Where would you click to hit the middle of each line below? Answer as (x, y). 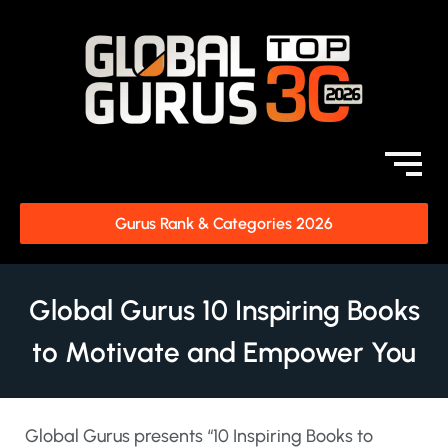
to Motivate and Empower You (224, 352)
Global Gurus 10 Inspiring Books (224, 310)
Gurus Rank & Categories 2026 (224, 223)
